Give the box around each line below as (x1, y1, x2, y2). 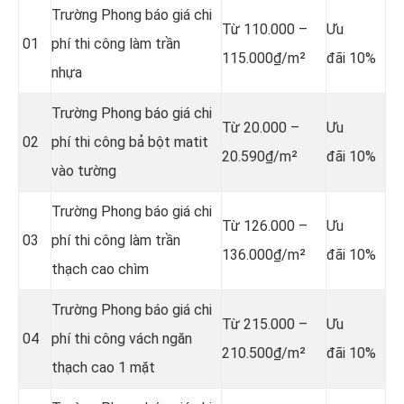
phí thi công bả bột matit (51, 133, 208, 151)
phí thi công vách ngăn (51, 329, 192, 347)
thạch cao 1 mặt (51, 358, 155, 376)
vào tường (51, 161, 116, 179)
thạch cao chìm (51, 260, 149, 278)
